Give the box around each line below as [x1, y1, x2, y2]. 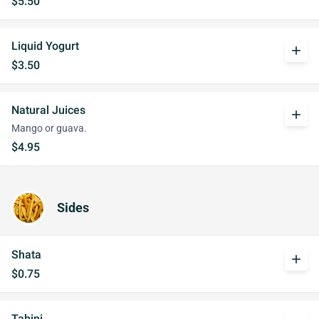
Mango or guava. [11, 122, 87, 135]
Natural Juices [11, 103, 85, 117]
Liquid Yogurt [11, 39, 79, 53]
